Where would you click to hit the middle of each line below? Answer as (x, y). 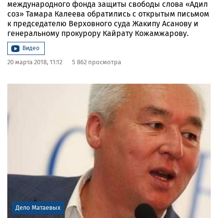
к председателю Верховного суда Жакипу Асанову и (103, 23)
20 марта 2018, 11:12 (35, 62)
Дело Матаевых (38, 207)
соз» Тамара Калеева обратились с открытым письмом (108, 14)
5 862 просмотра (97, 62)
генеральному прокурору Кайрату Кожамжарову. (98, 33)
